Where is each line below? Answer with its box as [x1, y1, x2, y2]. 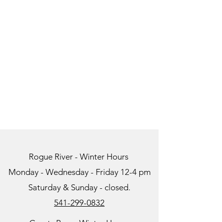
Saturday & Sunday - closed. [28, 182, 130, 192]
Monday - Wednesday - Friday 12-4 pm [8, 166, 151, 177]
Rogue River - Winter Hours [28, 151, 130, 162]
